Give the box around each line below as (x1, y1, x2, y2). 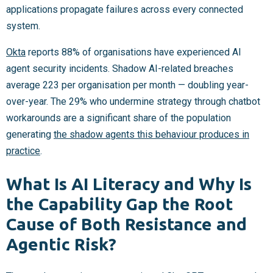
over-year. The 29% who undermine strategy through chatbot (6, 96, 260, 108)
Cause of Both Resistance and (6, 214, 247, 233)
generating (6, 129, 54, 141)
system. (6, 20, 40, 32)
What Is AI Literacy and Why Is (6, 174, 252, 193)
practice (6, 145, 40, 157)
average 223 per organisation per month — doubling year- (6, 79, 249, 91)
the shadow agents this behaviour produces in (54, 129, 249, 141)
